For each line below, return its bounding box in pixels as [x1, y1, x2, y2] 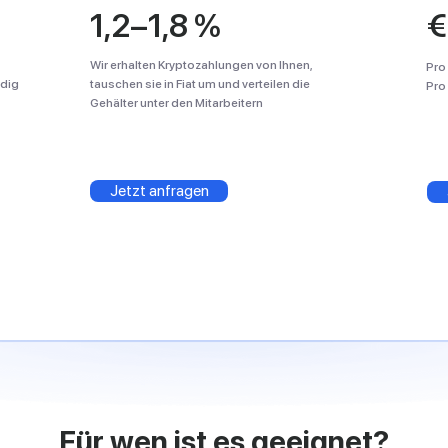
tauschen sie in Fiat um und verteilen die [90, 77, 310, 91]
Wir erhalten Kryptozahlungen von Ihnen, [90, 58, 312, 72]
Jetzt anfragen [109, 181, 209, 200]
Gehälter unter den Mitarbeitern [90, 96, 263, 110]
